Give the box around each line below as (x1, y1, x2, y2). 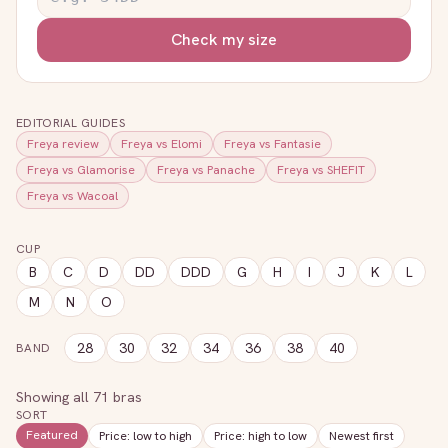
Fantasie (274, 136, 321, 152)
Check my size (171, 29, 277, 50)
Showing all (16, 388, 93, 406)
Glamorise (77, 162, 135, 178)
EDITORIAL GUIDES (16, 115, 125, 131)
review (59, 136, 99, 152)
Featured (26, 427, 78, 443)
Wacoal (77, 188, 118, 204)
